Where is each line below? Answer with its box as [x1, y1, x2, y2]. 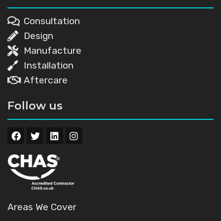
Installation [23, 60, 74, 72]
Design [23, 30, 53, 42]
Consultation [23, 15, 80, 27]
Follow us [7, 99, 63, 112]
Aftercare [23, 74, 68, 86]
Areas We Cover [7, 201, 76, 213]
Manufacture [23, 45, 81, 57]
